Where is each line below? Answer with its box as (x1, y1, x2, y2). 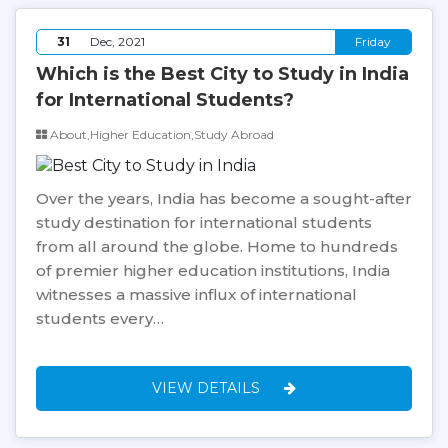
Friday (355, 33, 391, 49)
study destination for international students (36, 213, 372, 233)
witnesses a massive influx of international (36, 285, 357, 305)
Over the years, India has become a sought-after (36, 189, 412, 209)
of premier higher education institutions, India (36, 261, 390, 281)
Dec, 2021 (90, 33, 145, 49)
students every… (36, 309, 164, 329)
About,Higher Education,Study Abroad (47, 126, 274, 142)
